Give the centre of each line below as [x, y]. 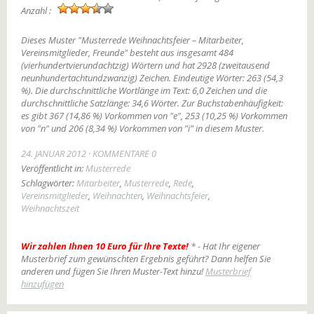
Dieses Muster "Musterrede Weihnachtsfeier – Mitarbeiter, [132, 40]
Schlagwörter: [48, 183]
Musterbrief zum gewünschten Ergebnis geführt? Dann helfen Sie [146, 259]
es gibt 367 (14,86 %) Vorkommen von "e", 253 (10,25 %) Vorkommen [154, 116]
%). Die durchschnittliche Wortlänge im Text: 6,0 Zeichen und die [144, 90]
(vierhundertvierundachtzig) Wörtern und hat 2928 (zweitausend [145, 65]
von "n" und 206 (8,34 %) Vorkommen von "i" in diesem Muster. [143, 128]
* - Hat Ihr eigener [225, 246]
